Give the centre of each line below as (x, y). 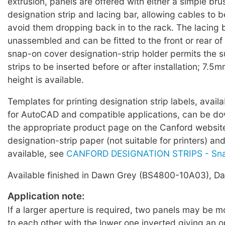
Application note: (46, 196)
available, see (37, 154)
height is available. (46, 79)
